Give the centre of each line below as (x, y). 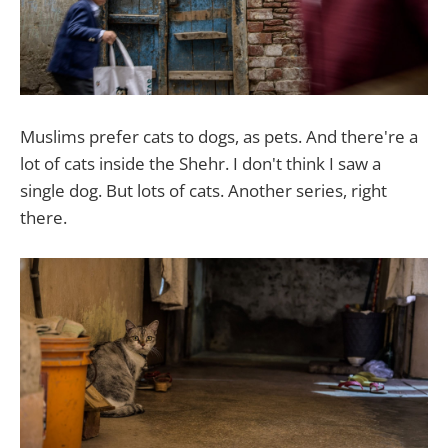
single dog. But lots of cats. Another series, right (203, 190)
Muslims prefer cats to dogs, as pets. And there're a (219, 136)
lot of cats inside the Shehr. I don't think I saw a (200, 163)
